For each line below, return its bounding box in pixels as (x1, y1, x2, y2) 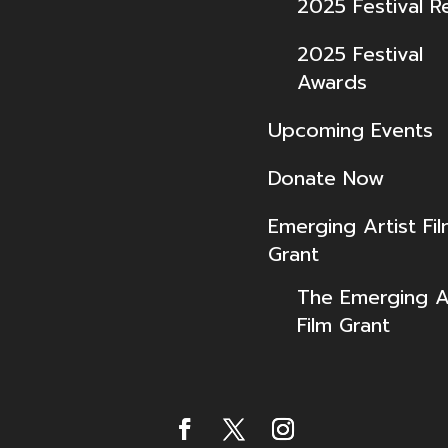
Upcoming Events (267, 114, 433, 145)
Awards (296, 66, 367, 97)
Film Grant (296, 309, 390, 340)
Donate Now (267, 162, 384, 193)
